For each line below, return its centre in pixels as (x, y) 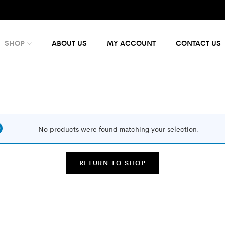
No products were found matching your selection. (119, 129)
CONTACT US (198, 43)
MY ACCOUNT (131, 43)
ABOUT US (69, 43)
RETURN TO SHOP (113, 162)
